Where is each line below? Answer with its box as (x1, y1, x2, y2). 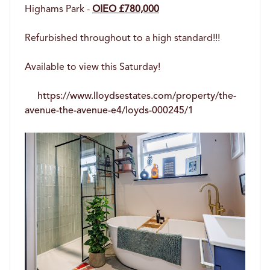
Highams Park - (25, 4, 92, 14)
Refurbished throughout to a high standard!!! (25, 33, 220, 43)
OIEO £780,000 (92, 4, 159, 14)
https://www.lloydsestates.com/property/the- (37, 91, 236, 101)
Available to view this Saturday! (25, 62, 160, 72)
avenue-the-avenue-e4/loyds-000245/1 (25, 105, 193, 116)
